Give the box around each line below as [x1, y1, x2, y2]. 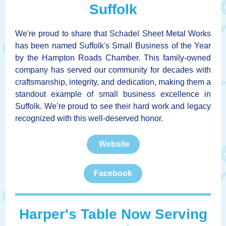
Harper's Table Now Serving [19, 206, 207, 222]
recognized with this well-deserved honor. [15, 114, 163, 123]
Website [96, 140, 130, 148]
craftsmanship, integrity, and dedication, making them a [15, 78, 211, 86]
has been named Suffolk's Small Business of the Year [15, 41, 211, 50]
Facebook [94, 169, 132, 178]
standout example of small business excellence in [15, 90, 211, 98]
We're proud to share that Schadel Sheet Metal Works [15, 29, 211, 38]
